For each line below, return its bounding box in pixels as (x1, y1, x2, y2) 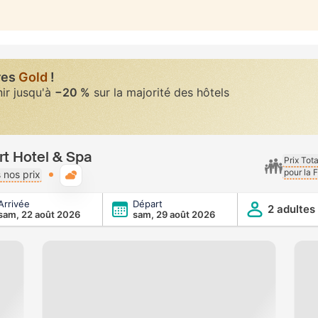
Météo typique (82, 168, 171, 183)
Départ (133, 198, 163, 210)
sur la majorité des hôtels (90, 85, 229, 99)
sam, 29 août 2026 (133, 209, 215, 221)
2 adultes (268, 202, 315, 216)
